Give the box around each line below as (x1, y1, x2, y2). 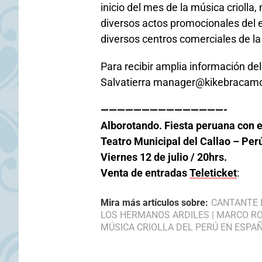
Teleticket (189, 167, 237, 179)
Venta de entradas (101, 167, 189, 179)
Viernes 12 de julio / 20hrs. (101, 151, 227, 163)
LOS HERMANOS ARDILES (101, 209, 209, 220)
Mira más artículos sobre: (101, 197, 208, 208)
